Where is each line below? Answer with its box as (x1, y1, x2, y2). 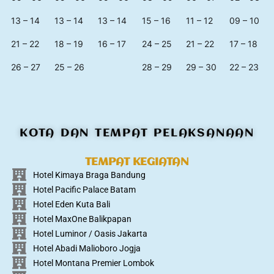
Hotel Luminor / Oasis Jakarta (32, 228, 147, 239)
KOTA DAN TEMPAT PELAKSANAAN (20, 127, 254, 140)
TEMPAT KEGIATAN (85, 157, 189, 168)
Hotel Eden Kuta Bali (32, 199, 110, 209)
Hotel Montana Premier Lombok (32, 257, 154, 268)
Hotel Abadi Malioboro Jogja (32, 243, 141, 253)
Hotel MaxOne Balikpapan (32, 213, 131, 224)
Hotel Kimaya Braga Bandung (32, 169, 146, 180)
